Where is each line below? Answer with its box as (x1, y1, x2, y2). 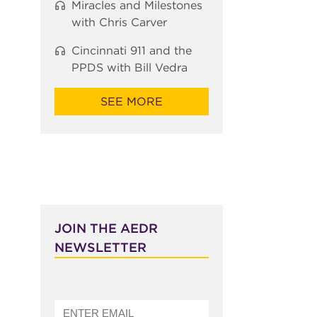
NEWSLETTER (54, 239, 146, 255)
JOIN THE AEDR (54, 220, 158, 236)
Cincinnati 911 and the (71, 44, 192, 58)
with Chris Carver (71, 16, 167, 30)
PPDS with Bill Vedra (71, 61, 188, 75)
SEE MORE (100, 95, 163, 109)
